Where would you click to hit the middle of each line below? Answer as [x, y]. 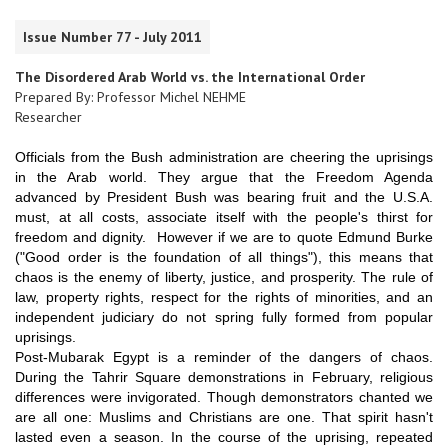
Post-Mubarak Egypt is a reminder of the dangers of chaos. [224, 356]
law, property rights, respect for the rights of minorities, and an [224, 296]
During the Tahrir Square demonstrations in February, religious [224, 376]
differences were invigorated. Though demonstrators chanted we [224, 396]
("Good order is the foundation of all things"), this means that [224, 256]
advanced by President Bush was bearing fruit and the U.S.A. [224, 196]
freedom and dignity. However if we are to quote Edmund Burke [224, 236]
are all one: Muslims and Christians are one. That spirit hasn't [224, 416]
